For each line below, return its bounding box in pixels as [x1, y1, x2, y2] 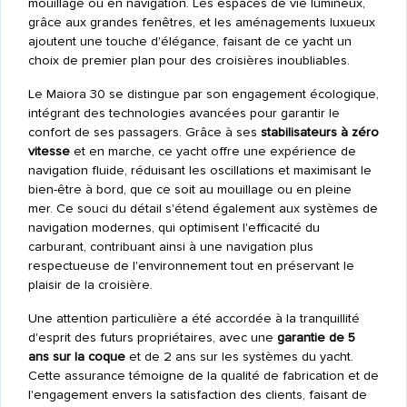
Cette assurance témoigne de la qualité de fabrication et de [27, 368, 379, 384]
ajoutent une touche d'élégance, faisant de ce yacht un [27, 34, 352, 50]
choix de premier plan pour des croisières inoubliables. [27, 53, 350, 69]
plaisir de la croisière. [27, 277, 153, 293]
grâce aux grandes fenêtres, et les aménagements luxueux [27, 15, 375, 31]
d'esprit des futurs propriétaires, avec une [27, 330, 277, 346]
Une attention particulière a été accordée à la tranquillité [27, 311, 360, 327]
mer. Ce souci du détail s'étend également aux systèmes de [27, 201, 378, 217]
